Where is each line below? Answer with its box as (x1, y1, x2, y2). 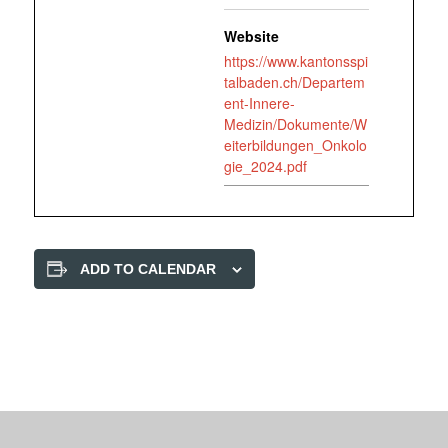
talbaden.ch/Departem (224, 72, 365, 92)
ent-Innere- (224, 93, 295, 113)
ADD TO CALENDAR (79, 261, 216, 277)
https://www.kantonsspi (224, 51, 368, 71)
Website (224, 26, 279, 46)
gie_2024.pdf (224, 156, 307, 176)
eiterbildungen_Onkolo (224, 135, 367, 155)
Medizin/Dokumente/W (224, 114, 367, 134)
